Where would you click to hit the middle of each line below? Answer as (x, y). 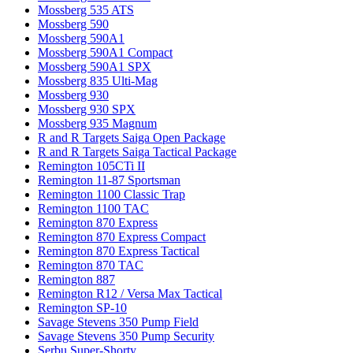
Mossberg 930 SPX (87, 109)
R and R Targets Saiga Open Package (132, 137)
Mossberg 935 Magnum (97, 123)
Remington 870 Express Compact (122, 236)
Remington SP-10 (82, 307)
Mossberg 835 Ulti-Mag (98, 80)
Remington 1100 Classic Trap (111, 194)
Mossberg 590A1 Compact (105, 52)
